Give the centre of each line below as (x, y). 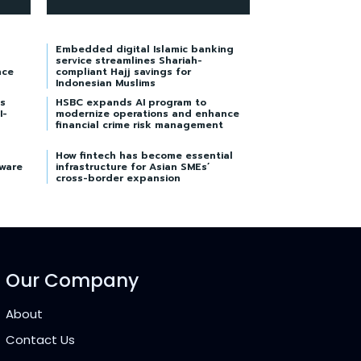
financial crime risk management (139, 124)
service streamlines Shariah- (129, 60)
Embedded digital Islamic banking (145, 49)
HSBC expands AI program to (131, 102)
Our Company (72, 280)
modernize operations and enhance (147, 113)
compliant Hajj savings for (123, 71)
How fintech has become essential (144, 155)
